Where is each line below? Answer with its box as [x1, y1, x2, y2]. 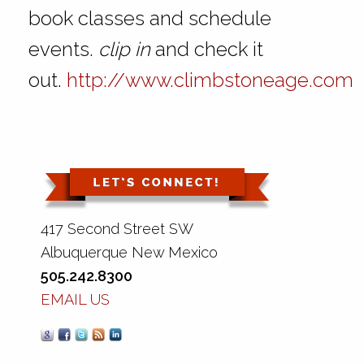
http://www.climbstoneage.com [66, 68, 353, 93]
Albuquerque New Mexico [41, 244, 218, 262]
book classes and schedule [28, 6, 271, 31]
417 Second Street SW [41, 220, 193, 238]
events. [28, 37, 98, 62]
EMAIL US [41, 291, 110, 309]
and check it [149, 37, 263, 62]
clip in [97, 37, 150, 62]
